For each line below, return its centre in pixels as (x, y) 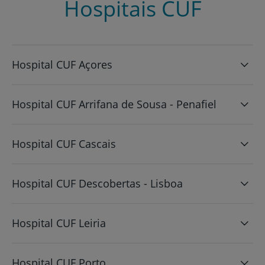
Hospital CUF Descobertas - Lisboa (97, 183)
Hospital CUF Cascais (64, 143)
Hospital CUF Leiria (59, 223)
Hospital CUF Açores (62, 64)
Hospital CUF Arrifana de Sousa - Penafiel (114, 104)
